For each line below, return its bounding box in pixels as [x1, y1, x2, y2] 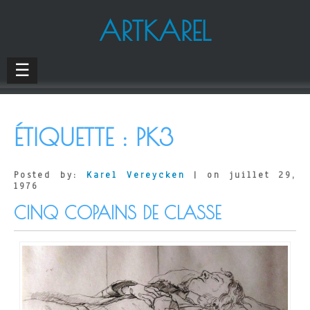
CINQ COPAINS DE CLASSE [14, 203, 221, 223]
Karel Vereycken [86, 169, 185, 181]
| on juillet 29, [185, 169, 297, 181]
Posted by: [14, 169, 86, 181]
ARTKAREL [99, 15, 211, 46]
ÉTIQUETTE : [14, 122, 136, 151]
